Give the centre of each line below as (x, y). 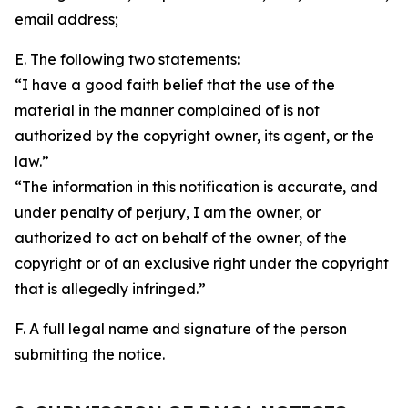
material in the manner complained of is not (167, 110)
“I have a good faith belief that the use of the (175, 85)
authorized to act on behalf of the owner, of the (181, 238)
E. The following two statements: (127, 59)
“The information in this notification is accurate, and (196, 187)
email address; (66, 19)
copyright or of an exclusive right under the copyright (202, 263)
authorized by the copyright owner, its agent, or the (194, 136)
